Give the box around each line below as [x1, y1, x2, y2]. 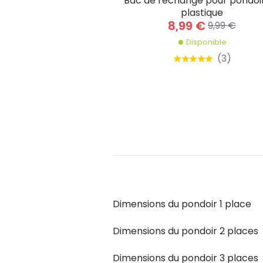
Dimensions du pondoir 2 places [113, 224, 258, 238]
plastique [180, 6, 223, 20]
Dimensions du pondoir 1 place [113, 197, 251, 211]
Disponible [186, 36, 227, 48]
